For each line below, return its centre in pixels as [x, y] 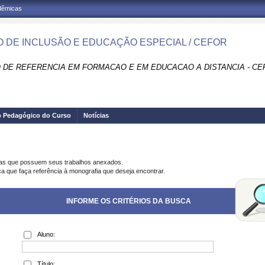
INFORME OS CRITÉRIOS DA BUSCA [128, 201]
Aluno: [46, 234]
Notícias [96, 115]
